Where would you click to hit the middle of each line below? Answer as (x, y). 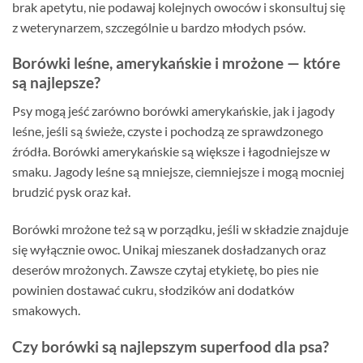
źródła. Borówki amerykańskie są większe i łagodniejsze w (171, 152)
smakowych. (46, 310)
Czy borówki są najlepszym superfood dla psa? (171, 346)
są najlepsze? (56, 83)
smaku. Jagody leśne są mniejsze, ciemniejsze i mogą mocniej (178, 172)
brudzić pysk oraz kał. (71, 192)
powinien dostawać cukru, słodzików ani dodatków (153, 289)
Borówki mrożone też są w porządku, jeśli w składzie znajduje (180, 228)
